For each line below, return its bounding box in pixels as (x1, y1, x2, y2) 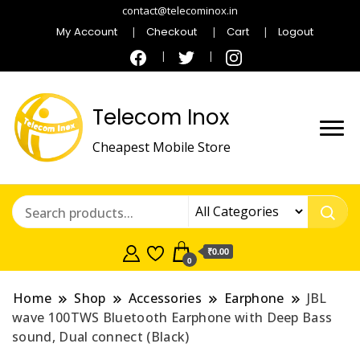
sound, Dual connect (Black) (12, 328, 190, 346)
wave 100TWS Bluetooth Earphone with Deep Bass (12, 309, 333, 327)
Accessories (128, 289, 202, 308)
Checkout (146, 23, 198, 39)
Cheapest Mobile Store (92, 137, 231, 156)
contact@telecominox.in (122, 3, 238, 18)
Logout (277, 23, 313, 39)
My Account (56, 23, 118, 39)
